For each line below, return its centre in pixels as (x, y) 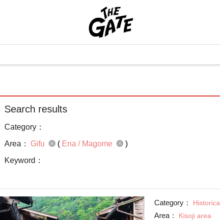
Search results (36, 109)
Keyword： (24, 160)
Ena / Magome (88, 144)
